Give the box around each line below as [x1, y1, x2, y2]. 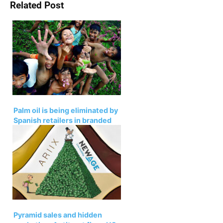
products [13, 125, 45, 134]
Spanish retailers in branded [13, 115, 111, 124]
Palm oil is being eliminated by [13, 106, 118, 114]
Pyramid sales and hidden [13, 210, 102, 219]
